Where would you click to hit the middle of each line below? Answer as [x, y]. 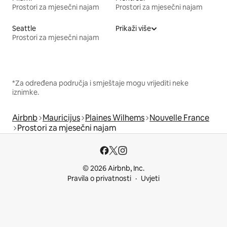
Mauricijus [61, 118]
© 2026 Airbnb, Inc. [113, 168]
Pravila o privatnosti [99, 179]
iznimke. [26, 92]
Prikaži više [133, 29]
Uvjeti [150, 179]
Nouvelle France [179, 118]
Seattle [24, 29]
